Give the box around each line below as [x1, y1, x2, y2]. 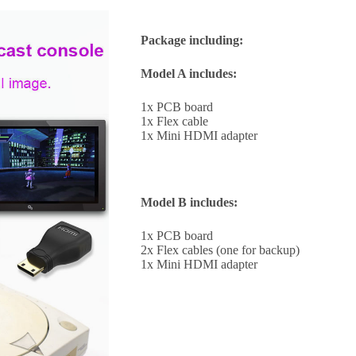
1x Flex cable [140, 114, 208, 129]
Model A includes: [140, 67, 237, 81]
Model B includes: [140, 195, 238, 210]
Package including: [140, 33, 243, 48]
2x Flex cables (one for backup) [140, 243, 300, 257]
